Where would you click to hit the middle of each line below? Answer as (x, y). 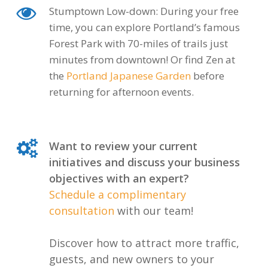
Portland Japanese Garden (128, 75)
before (207, 75)
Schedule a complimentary (117, 194)
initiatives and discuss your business (144, 162)
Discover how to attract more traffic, (144, 243)
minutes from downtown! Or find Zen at (142, 59)
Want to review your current (123, 146)
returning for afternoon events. (121, 92)
